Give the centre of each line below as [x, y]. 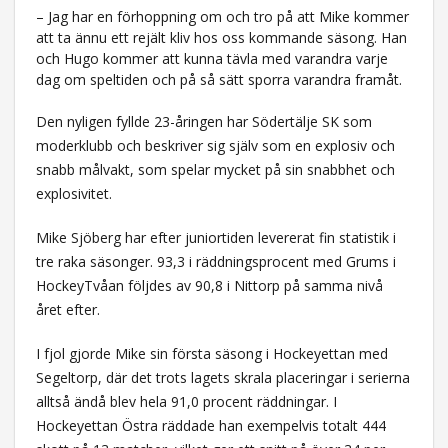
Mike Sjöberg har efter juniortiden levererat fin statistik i [215, 237]
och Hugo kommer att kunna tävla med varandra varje [211, 58]
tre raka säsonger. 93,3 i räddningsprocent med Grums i [215, 261]
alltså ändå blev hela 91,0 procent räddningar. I [186, 401]
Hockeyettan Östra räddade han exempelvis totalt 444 [210, 425]
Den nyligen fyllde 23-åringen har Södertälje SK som [203, 121]
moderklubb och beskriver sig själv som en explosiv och [215, 145]
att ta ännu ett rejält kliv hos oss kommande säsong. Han [221, 37]
